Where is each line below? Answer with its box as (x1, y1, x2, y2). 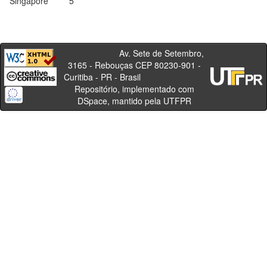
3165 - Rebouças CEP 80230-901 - (67, 59, 201, 71)
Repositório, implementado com (74, 83, 194, 95)
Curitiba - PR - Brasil (63, 71, 205, 83)
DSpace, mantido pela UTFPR (77, 95, 191, 107)
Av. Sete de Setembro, (64, 47, 204, 59)
